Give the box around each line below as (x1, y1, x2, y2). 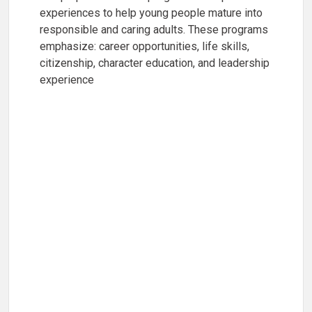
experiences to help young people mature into (40, 6, 263, 19)
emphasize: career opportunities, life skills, (40, 39, 249, 53)
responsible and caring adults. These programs (40, 22, 268, 36)
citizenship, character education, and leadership (40, 56, 270, 70)
